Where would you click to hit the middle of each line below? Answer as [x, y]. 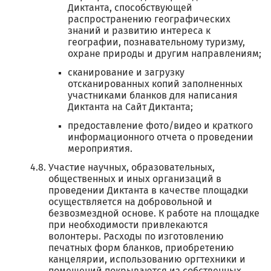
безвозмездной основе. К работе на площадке [154, 214]
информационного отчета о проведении [161, 137]
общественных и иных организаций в [135, 179]
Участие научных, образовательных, [132, 168]
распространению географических [149, 19]
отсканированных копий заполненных [155, 84]
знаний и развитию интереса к [139, 31]
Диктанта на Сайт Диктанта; [130, 107]
